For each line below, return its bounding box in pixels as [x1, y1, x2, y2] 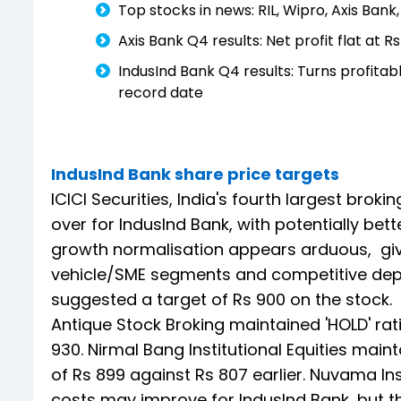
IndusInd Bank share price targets [51, 162, 339, 185]
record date [118, 81, 203, 103]
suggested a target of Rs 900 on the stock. [51, 287, 392, 311]
